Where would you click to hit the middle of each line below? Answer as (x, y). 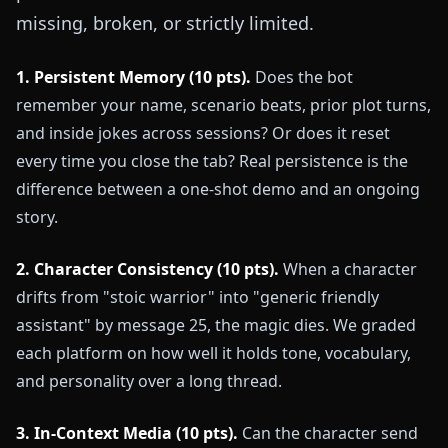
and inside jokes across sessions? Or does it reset (203, 133)
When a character (348, 269)
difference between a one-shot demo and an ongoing (218, 189)
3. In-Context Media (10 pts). (127, 433)
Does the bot (302, 77)
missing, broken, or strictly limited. (165, 23)
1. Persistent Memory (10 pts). (133, 77)
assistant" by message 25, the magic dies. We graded (216, 325)
